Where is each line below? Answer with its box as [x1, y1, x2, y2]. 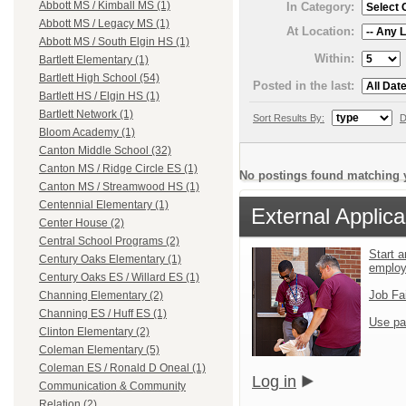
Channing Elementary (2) [39, 289, 163, 303]
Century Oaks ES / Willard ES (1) [39, 271, 199, 285]
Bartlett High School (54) [39, 72, 159, 85]
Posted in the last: [253, 78, 354, 92]
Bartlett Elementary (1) [39, 53, 149, 67]
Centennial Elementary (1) [39, 198, 169, 212]
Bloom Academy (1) [39, 126, 135, 140]
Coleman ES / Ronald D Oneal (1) [39, 362, 206, 375]
